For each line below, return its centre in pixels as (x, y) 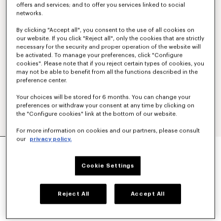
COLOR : (23, 183)
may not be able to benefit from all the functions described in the (107, 72)
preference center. (42, 80)
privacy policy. (51, 139)
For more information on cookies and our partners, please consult (108, 131)
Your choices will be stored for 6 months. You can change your (104, 97)
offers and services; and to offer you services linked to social (101, 5)
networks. (30, 13)
